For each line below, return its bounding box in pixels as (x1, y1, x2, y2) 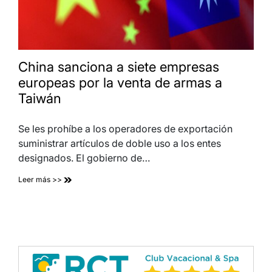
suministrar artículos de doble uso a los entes (18, 137, 221, 149)
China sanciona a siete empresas (18, 58, 219, 75)
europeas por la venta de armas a (18, 74, 222, 90)
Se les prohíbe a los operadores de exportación (18, 122, 233, 135)
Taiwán (18, 90, 61, 106)
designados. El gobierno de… (18, 151, 150, 164)
